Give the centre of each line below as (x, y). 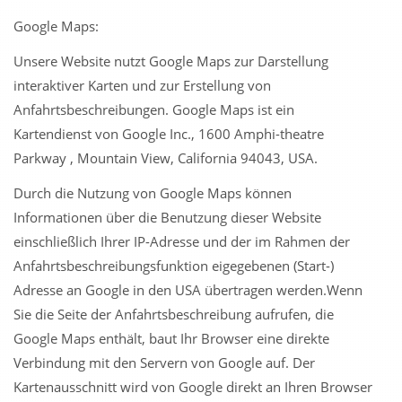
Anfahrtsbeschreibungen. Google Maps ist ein (154, 109)
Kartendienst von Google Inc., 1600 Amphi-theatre (169, 134)
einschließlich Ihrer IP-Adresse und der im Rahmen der (182, 241)
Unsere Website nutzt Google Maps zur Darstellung (171, 61)
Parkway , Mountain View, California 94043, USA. (166, 158)
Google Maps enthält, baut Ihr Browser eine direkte (171, 338)
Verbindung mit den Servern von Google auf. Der (164, 363)
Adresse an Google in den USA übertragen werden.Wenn (188, 290)
